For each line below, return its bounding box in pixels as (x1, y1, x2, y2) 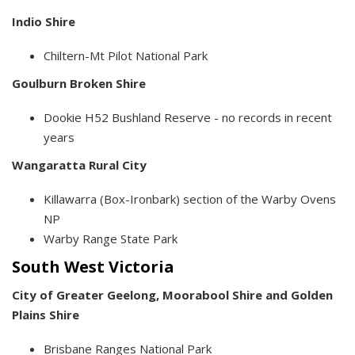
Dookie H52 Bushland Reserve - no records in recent (44, 109, 332, 126)
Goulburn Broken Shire (12, 75, 146, 92)
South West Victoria (12, 256, 174, 278)
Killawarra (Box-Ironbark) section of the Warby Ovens (44, 191, 336, 208)
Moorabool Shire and (162, 287, 291, 303)
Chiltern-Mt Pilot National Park (44, 48, 208, 64)
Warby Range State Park (44, 231, 177, 247)
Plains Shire (12, 307, 79, 323)
